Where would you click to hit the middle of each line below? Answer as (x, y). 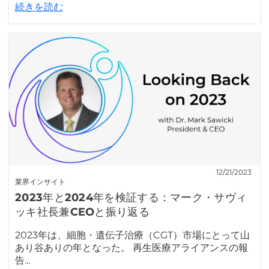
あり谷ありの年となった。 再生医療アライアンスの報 (131, 248)
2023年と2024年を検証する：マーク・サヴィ (131, 198)
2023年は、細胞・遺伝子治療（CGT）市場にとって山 (132, 235)
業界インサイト (40, 182)
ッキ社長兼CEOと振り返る (82, 212)
